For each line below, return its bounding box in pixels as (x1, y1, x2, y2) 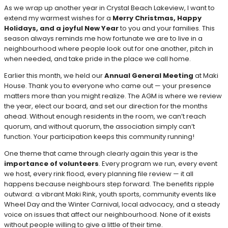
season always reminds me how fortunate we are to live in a (4, 34, 203, 44)
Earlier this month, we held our (4, 71, 104, 81)
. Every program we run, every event (99, 159, 217, 169)
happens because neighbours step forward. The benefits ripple (4, 179, 214, 189)
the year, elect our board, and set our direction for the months (4, 101, 208, 111)
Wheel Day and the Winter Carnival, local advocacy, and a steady (4, 199, 220, 210)
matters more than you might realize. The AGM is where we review (4, 91, 222, 101)
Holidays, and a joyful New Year (4, 23, 119, 34)
